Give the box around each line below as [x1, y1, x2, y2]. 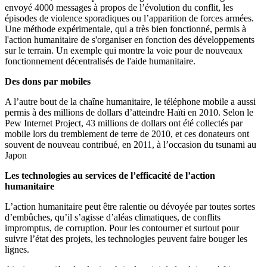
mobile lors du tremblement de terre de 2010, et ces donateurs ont [5, 129, 249, 139]
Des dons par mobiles [5, 76, 91, 87]
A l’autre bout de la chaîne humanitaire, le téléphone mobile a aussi [5, 97, 256, 107]
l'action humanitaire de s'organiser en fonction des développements [5, 35, 254, 45]
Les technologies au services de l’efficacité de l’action [5, 170, 215, 181]
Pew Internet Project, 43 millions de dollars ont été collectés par [5, 118, 243, 129]
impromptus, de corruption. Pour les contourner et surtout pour [5, 223, 239, 234]
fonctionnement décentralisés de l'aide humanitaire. [5, 56, 195, 67]
